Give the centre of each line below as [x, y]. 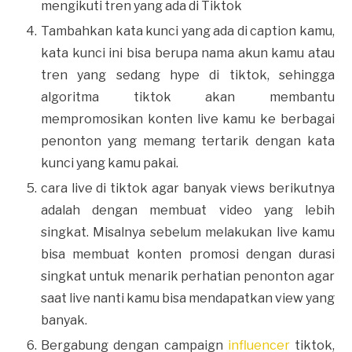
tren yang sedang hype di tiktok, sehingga [188, 75]
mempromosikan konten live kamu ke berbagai [188, 119]
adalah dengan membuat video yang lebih [188, 210]
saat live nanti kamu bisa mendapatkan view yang [188, 298]
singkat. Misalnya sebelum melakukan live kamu [188, 232]
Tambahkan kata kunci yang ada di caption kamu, [188, 31]
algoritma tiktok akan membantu [188, 97]
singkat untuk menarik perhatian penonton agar [188, 276]
